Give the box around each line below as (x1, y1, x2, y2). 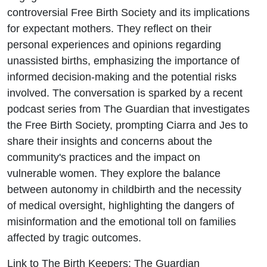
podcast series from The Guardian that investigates (7, 102, 250, 115)
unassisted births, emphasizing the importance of (7, 54, 240, 67)
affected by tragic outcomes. (7, 231, 141, 244)
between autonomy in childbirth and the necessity (7, 182, 241, 195)
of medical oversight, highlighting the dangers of (7, 198, 234, 212)
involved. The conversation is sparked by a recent (7, 86, 243, 99)
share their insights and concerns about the (7, 134, 212, 147)
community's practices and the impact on (7, 150, 200, 163)
